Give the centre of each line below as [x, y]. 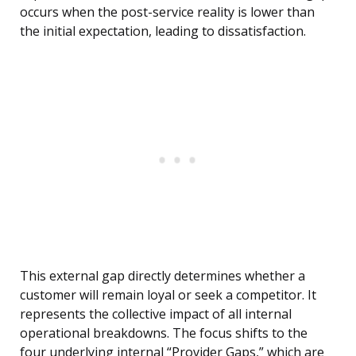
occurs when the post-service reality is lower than [167, 12]
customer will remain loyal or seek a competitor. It [168, 295]
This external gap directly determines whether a [163, 276]
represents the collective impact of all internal [156, 314]
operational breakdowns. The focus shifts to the [164, 333]
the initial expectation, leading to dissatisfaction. [163, 31]
